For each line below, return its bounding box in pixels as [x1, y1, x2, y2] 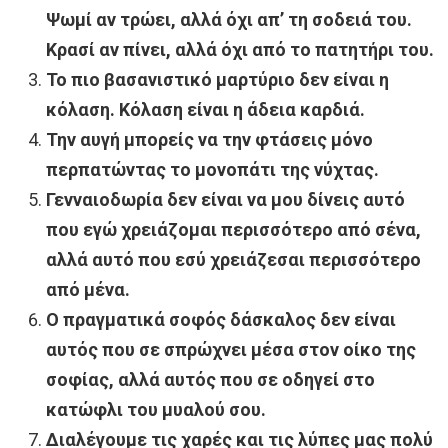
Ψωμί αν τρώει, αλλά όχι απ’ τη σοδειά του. [46, 9, 412, 31]
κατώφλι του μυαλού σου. [46, 399, 266, 421]
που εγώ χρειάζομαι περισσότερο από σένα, [46, 219, 421, 241]
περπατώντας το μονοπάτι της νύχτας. [46, 159, 379, 181]
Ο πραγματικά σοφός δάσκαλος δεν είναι [46, 309, 396, 331]
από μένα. [46, 279, 130, 301]
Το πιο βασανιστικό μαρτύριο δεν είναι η [46, 69, 389, 91]
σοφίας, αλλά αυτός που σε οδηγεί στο [46, 369, 375, 391]
